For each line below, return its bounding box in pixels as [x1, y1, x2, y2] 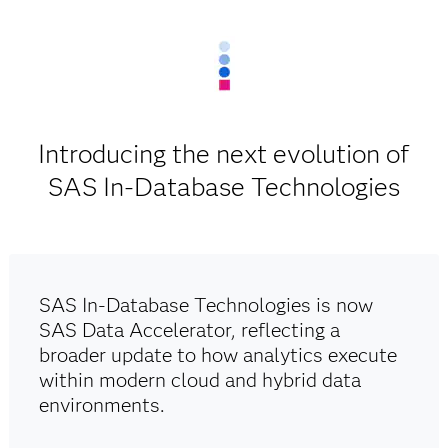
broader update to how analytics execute [39, 343, 398, 368]
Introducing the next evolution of [38, 138, 410, 171]
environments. [39, 393, 166, 418]
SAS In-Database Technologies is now [39, 293, 374, 318]
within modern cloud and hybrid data [39, 368, 362, 393]
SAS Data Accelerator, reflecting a [39, 318, 341, 343]
